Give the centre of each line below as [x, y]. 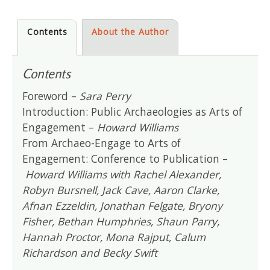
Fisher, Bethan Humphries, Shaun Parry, [121, 221]
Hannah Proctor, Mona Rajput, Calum [114, 237]
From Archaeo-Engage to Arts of [102, 143]
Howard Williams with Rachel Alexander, [124, 174]
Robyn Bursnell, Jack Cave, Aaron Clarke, [121, 190]
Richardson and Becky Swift [90, 253]
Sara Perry [105, 96]
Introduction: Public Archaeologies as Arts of [133, 112]
